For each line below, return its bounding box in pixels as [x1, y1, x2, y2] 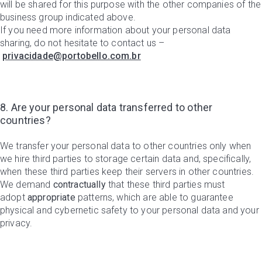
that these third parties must [105, 179, 225, 190]
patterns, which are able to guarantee [75, 192, 233, 203]
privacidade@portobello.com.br [2, 50, 141, 61]
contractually [53, 179, 106, 190]
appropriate [27, 192, 75, 203]
